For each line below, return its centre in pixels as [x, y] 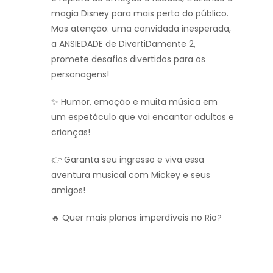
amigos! [68, 190]
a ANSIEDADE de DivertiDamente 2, [123, 44]
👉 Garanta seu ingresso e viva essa [128, 159]
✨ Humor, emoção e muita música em [134, 101]
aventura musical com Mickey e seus [131, 175]
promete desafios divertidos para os [128, 59]
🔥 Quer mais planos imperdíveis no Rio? [136, 217]
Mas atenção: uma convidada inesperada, [141, 28]
